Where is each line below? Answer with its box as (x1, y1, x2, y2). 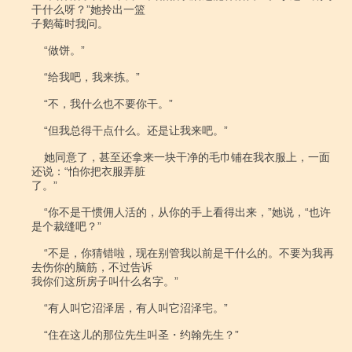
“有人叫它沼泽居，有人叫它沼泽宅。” (31, 302, 44, 314)
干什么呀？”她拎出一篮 (31, 3, 145, 16)
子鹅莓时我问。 (31, 17, 108, 30)
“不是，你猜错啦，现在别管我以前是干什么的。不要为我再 (31, 247, 44, 259)
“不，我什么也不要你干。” (31, 97, 44, 110)
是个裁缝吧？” (31, 220, 101, 233)
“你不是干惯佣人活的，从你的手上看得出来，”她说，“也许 (31, 206, 44, 218)
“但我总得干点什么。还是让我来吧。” (31, 124, 44, 137)
